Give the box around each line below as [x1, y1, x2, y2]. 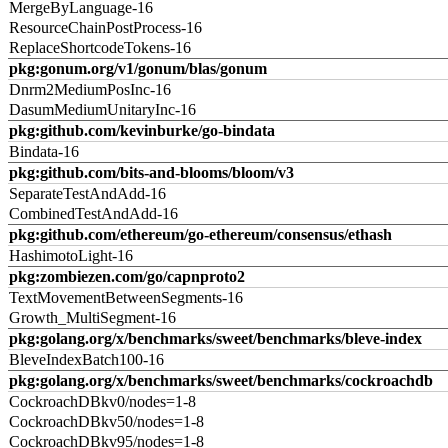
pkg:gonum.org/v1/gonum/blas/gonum [9, 60, 267, 77]
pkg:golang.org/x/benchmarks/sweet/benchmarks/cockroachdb [9, 372, 433, 389]
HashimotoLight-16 [9, 247, 133, 264]
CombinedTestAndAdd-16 [9, 205, 178, 222]
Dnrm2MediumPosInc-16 [9, 81, 171, 98]
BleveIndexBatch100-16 [9, 351, 164, 368]
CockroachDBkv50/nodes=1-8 [9, 413, 204, 430]
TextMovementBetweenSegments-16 [9, 289, 243, 306]
